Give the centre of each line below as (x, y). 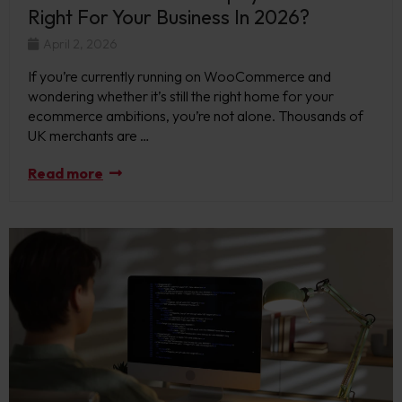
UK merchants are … (89, 135)
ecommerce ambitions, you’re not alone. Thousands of (196, 115)
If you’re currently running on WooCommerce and (179, 76)
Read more (66, 173)
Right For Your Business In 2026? (171, 17)
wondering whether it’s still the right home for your (181, 96)
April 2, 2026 (79, 44)
